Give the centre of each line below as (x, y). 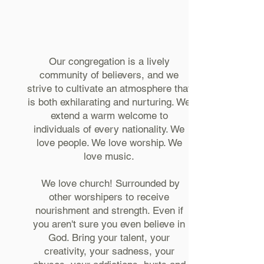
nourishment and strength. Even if (109, 210)
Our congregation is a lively (109, 61)
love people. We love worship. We (109, 143)
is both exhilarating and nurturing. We (109, 102)
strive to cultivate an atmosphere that (109, 88)
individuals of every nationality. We (109, 129)
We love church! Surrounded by (109, 183)
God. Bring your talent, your (109, 237)
